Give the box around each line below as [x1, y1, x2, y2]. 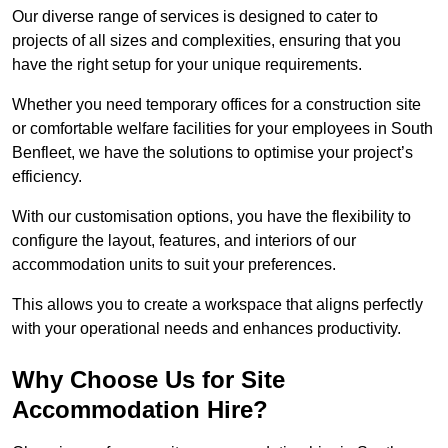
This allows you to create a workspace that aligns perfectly [12, 296, 423, 314]
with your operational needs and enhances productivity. [12, 320, 401, 338]
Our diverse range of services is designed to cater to [12, 8, 378, 26]
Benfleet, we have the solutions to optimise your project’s [12, 144, 413, 162]
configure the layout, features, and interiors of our [12, 232, 356, 250]
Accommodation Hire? [12, 396, 268, 424]
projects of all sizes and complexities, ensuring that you [12, 32, 401, 50]
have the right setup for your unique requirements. [12, 56, 362, 74]
